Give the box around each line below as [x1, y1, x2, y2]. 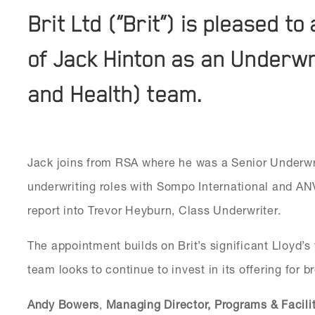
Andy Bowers [27, 297, 100, 311]
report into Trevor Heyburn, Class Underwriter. [27, 203, 281, 217]
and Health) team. [27, 83, 202, 108]
